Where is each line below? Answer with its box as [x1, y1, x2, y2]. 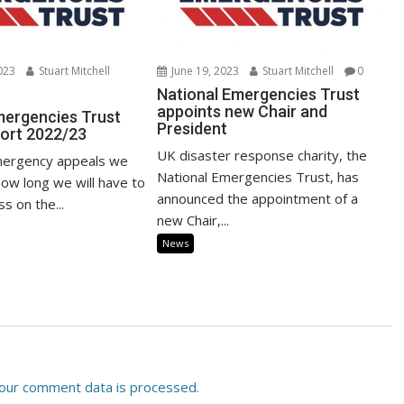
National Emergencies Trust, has [157, 167, 360, 186]
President [157, 118, 228, 138]
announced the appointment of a [157, 188, 359, 207]
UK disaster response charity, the [157, 145, 368, 164]
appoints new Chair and [157, 101, 328, 121]
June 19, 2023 [169, 62, 240, 78]
